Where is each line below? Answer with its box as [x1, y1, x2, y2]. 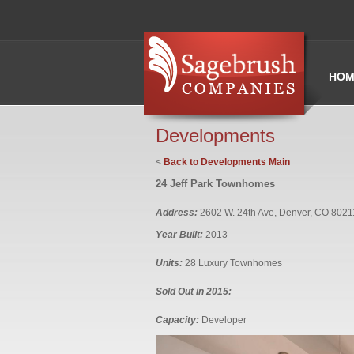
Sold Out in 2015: [156, 286, 234, 297]
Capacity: [156, 314, 199, 326]
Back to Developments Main [164, 156, 290, 168]
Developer [199, 314, 247, 326]
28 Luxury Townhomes [183, 258, 282, 269]
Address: [156, 207, 200, 218]
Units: [156, 258, 183, 269]
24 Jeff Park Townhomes [156, 178, 275, 190]
